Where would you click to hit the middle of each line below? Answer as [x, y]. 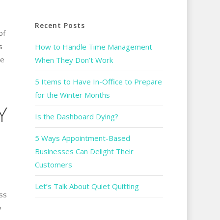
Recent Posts [60, 25]
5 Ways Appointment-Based [82, 138]
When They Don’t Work [74, 60]
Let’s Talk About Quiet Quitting [87, 186]
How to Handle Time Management [93, 46]
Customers [54, 164]
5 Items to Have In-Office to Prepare [98, 81]
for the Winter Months [72, 95]
